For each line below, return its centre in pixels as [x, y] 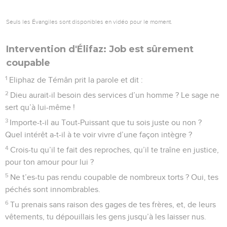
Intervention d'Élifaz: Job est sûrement [100, 49]
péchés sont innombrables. [53, 189]
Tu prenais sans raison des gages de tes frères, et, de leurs [113, 204]
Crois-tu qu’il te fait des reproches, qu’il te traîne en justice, [115, 150]
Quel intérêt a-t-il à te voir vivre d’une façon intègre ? [99, 135]
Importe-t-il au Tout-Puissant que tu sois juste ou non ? [106, 122]
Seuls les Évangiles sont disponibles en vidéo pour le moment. [89, 22]
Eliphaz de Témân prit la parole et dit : [76, 80]
